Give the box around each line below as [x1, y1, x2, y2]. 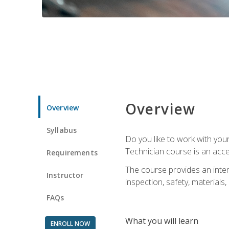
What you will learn [125, 215, 198, 226]
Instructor [47, 170, 84, 180]
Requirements [47, 147, 98, 157]
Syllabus [47, 125, 77, 135]
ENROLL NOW [50, 219, 90, 228]
